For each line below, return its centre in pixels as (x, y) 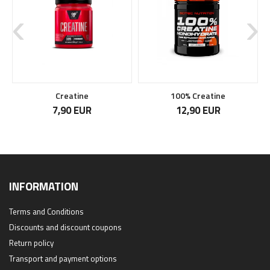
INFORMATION (44, 186)
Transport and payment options (63, 258)
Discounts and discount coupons (65, 227)
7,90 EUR (72, 110)
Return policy (31, 243)
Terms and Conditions (46, 211)
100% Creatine (198, 95)
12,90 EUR (198, 110)
